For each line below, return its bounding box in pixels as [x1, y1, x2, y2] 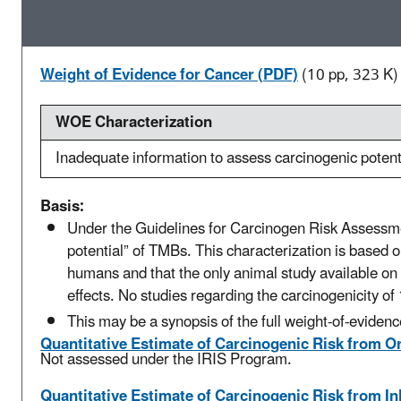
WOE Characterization [55, 106, 212, 139]
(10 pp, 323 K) [302, 58, 398, 91]
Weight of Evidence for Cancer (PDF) [40, 58, 298, 91]
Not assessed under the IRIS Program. [40, 343, 292, 376]
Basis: [40, 190, 84, 223]
